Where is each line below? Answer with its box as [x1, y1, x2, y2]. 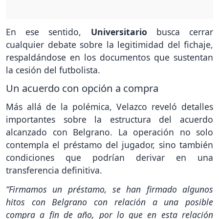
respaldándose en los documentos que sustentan [6, 51, 213, 63]
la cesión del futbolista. [6, 64, 100, 76]
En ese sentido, [6, 25, 91, 38]
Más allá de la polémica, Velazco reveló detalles [6, 101, 213, 113]
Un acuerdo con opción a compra [6, 81, 158, 95]
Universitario [90, 25, 156, 38]
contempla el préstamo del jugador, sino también [6, 139, 213, 151]
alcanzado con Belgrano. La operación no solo [6, 126, 213, 138]
